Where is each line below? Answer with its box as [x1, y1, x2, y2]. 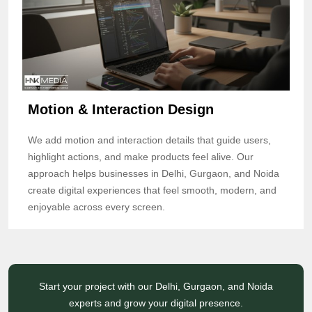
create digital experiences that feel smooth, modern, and [28, 184, 276, 196]
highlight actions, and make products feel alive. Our [28, 150, 253, 162]
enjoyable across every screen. [28, 201, 165, 212]
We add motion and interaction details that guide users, [28, 134, 271, 146]
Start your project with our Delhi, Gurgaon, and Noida [39, 280, 273, 292]
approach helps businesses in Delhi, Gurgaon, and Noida [28, 167, 279, 179]
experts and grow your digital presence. [69, 297, 243, 309]
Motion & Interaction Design [28, 101, 214, 117]
